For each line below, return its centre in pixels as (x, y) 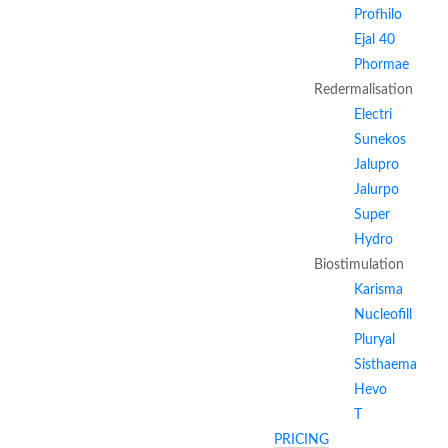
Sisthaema (385, 365)
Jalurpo (376, 190)
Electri (373, 115)
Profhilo (378, 15)
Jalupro (376, 165)
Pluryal (374, 340)
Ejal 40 (374, 40)
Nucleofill (383, 315)
